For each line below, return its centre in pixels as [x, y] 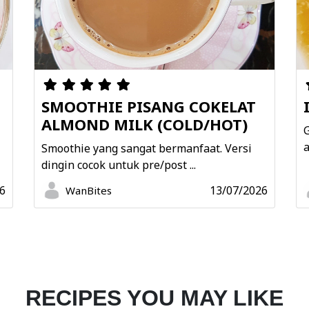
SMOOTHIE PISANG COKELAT [149, 106]
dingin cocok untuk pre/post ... [119, 165]
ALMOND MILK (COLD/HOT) [144, 124]
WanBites [89, 190]
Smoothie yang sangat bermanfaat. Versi [147, 148]
